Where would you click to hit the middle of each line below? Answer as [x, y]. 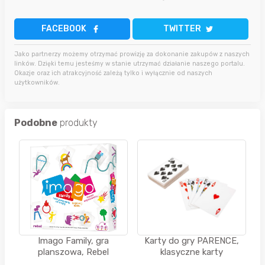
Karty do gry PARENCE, [192, 240]
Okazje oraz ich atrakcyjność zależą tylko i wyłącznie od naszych [113, 73]
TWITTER [182, 28]
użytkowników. [37, 82]
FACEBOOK [64, 28]
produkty [77, 122]
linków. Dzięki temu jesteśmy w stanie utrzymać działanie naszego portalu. [130, 63]
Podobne [36, 122]
